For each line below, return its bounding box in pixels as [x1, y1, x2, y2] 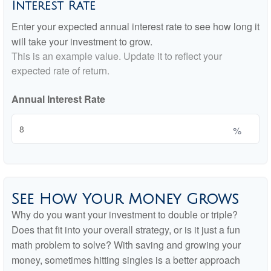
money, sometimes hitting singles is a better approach [11, 253, 240, 267]
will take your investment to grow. [11, 34, 152, 49]
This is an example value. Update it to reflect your [11, 49, 222, 64]
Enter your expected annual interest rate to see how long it [11, 19, 260, 34]
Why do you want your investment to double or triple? [11, 207, 238, 222]
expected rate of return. [11, 64, 109, 78]
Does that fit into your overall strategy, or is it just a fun [11, 223, 240, 237]
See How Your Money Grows [11, 191, 239, 207]
